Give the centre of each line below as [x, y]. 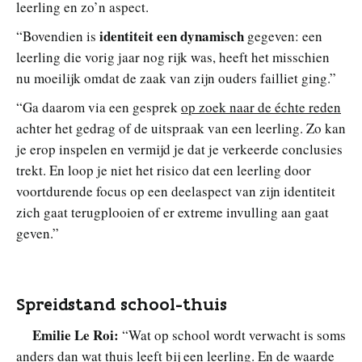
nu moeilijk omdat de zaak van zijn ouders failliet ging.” [176, 78]
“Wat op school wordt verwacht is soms [234, 335]
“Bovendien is [58, 36]
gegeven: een [283, 36]
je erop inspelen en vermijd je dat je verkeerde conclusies [179, 149]
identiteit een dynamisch [172, 36]
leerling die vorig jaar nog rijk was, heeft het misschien [173, 57]
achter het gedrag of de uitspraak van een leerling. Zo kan [181, 128]
